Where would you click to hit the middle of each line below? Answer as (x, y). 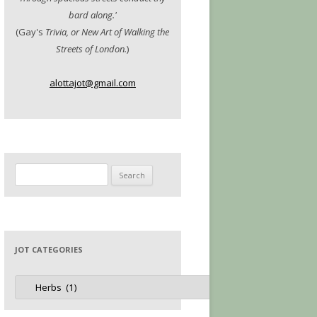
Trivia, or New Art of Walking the (108, 32)
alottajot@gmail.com (92, 83)
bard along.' (92, 15)
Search (29, 171)
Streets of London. (92, 49)
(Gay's (31, 32)
